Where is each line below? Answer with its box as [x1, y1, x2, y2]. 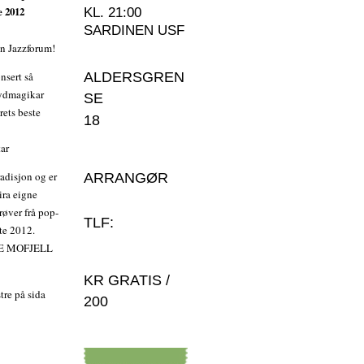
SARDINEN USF [83, 23, 184, 39]
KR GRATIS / [83, 272, 170, 289]
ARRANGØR [83, 170, 168, 187]
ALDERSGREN [83, 69, 184, 86]
